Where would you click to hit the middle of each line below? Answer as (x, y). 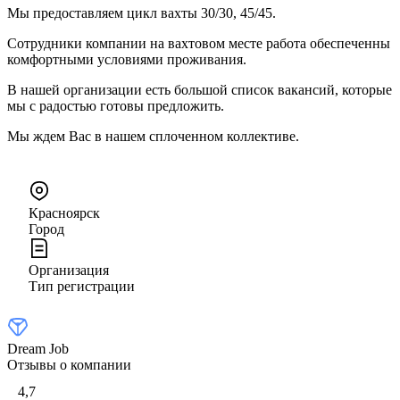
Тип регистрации (82, 286)
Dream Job (38, 348)
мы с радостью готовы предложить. (116, 105)
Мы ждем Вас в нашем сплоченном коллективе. (153, 136)
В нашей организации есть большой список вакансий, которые (200, 89)
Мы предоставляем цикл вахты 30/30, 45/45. (143, 12)
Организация (69, 270)
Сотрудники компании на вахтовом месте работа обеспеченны (199, 43)
